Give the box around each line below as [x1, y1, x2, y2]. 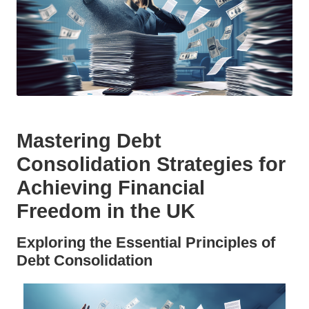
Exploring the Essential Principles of [17, 233, 275, 251]
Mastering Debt [17, 129, 161, 152]
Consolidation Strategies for [17, 152, 286, 175]
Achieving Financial [17, 176, 205, 199]
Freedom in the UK [17, 199, 195, 222]
